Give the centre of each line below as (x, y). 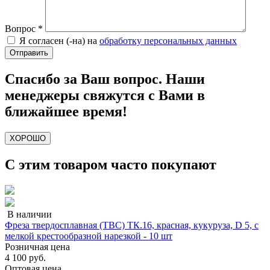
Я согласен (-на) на (59, 41)
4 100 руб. (25, 257)
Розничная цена (37, 246)
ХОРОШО (28, 139)
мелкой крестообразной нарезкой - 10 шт (89, 236)
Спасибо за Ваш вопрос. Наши (105, 79)
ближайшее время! (66, 112)
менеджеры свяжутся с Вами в (105, 96)
